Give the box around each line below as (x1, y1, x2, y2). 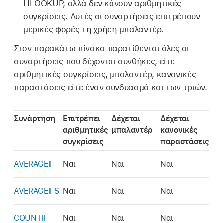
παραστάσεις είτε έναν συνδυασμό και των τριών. (14, 82, 207, 93)
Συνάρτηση (14, 113, 55, 123)
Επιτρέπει (63, 113, 100, 123)
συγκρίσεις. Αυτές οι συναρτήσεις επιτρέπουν (23, 11, 200, 22)
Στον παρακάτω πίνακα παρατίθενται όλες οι (14, 43, 189, 54)
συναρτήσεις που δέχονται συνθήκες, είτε (14, 56, 175, 67)
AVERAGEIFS (14, 186, 59, 196)
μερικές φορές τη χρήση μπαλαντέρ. (23, 24, 164, 35)
